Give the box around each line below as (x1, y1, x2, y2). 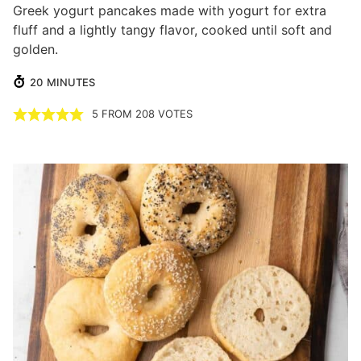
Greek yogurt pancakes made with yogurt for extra (13, 2, 326, 19)
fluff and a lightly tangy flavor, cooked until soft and (13, 22, 332, 39)
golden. (13, 41, 58, 58)
